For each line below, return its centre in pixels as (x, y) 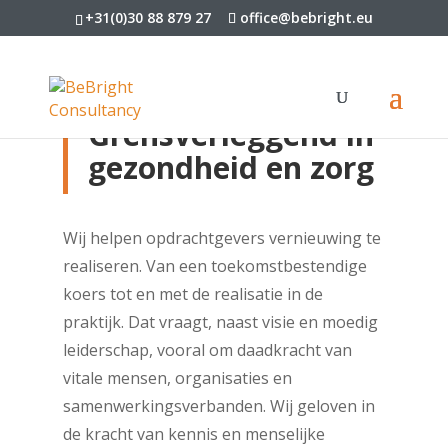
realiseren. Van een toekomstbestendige (214, 265)
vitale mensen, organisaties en (177, 377)
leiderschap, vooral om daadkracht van (207, 349)
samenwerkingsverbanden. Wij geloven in (218, 405)
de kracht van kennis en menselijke (193, 433)
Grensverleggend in (230, 134)
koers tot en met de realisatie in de (192, 293)
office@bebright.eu (306, 17)
